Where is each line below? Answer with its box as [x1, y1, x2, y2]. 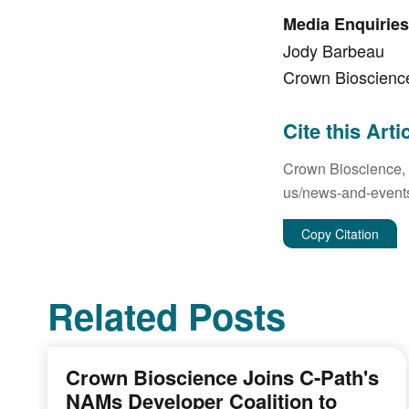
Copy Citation [300, 225, 379, 243]
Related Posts [47, 289, 286, 341]
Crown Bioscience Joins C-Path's [66, 362, 379, 392]
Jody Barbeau [282, 38, 384, 62]
